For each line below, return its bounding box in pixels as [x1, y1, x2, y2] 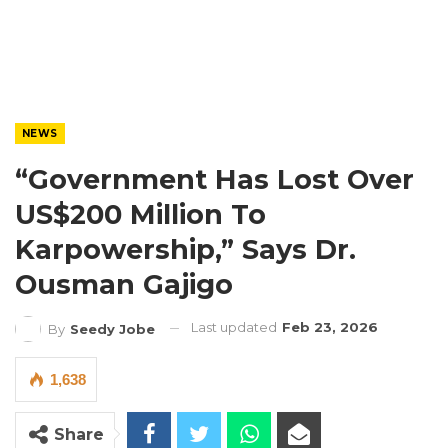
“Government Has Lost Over [15, 163, 414, 196]
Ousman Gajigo [15, 268, 233, 301]
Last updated [191, 319, 280, 335]
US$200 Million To [15, 198, 266, 231]
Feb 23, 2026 [282, 319, 378, 335]
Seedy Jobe [70, 320, 155, 337]
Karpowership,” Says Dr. [15, 233, 356, 266]
